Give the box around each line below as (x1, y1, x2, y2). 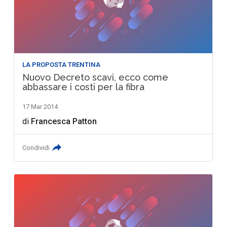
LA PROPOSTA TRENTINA (22, 61, 101, 69)
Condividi (22, 144, 50, 152)
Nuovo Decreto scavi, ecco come (22, 72, 169, 83)
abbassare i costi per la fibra (22, 82, 145, 93)
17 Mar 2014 (22, 103, 58, 111)
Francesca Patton (31, 117, 97, 127)
